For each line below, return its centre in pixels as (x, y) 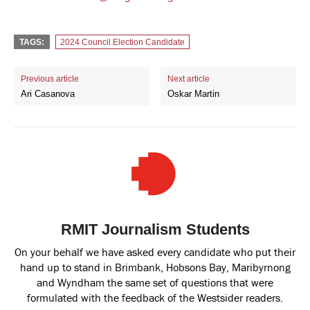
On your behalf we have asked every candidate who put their (155, 252)
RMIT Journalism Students (155, 229)
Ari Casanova (48, 93)
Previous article (50, 79)
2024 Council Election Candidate (122, 42)
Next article (189, 79)
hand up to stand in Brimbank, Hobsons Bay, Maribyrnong (155, 267)
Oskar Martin (194, 93)
